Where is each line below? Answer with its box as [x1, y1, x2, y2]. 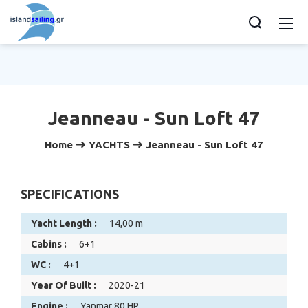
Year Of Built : [31, 280, 96, 291]
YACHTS [89, 139, 130, 151]
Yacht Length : [31, 218, 97, 230]
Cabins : [31, 239, 67, 250]
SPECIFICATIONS [21, 187, 119, 201]
